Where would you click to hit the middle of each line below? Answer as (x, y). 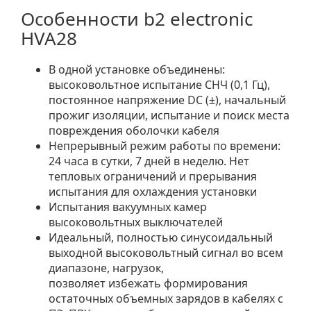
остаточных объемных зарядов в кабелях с (166, 298)
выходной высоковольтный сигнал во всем (166, 252)
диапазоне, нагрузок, (106, 268)
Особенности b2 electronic (137, 18)
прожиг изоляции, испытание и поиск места (169, 115)
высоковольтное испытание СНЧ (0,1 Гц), (159, 84)
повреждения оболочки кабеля (134, 130)
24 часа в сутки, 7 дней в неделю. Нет (149, 161)
